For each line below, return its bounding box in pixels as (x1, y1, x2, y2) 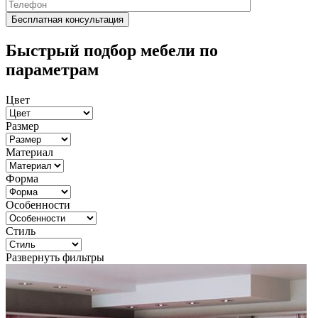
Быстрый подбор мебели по (6, 40, 218, 60)
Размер (6, 119, 39, 132)
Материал (6, 146, 53, 158)
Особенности (6, 198, 70, 211)
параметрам (6, 60, 99, 79)
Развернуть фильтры (6, 251, 104, 263)
